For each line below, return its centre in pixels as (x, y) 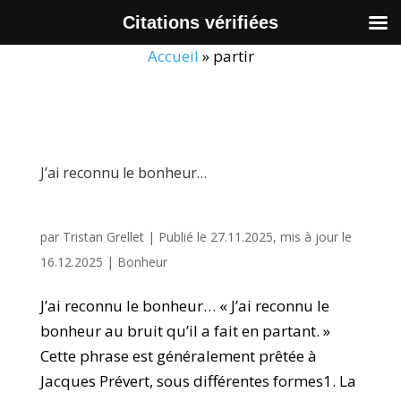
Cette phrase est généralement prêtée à (178, 356)
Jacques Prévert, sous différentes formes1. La (198, 381)
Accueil (173, 56)
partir (233, 56)
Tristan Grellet (103, 237)
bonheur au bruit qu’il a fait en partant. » (185, 331)
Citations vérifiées (200, 22)
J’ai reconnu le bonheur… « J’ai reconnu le (184, 306)
